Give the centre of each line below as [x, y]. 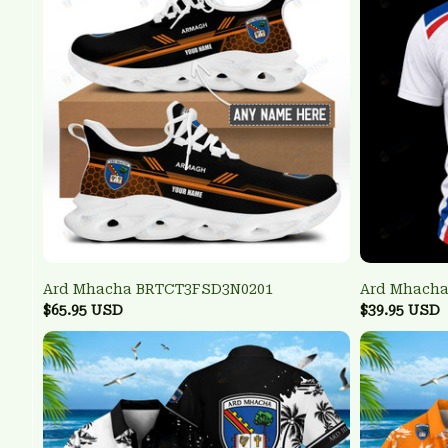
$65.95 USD [83, 310]
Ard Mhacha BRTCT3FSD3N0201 [158, 289]
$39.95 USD [400, 310]
